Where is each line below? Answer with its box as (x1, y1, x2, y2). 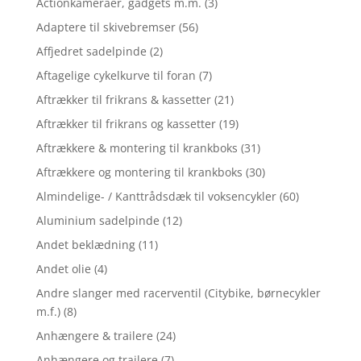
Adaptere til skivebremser (35, 19, 176, 35)
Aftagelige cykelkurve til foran (35, 67, 196, 83)
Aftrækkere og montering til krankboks (35, 164, 243, 180)
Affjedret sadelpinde (35, 43, 147, 59)
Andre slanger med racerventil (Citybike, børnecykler (35, 284, 321, 301)
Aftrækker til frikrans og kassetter (35, 115, 216, 131)
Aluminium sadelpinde (35, 212, 160, 228)
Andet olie (35, 260, 91, 276)
